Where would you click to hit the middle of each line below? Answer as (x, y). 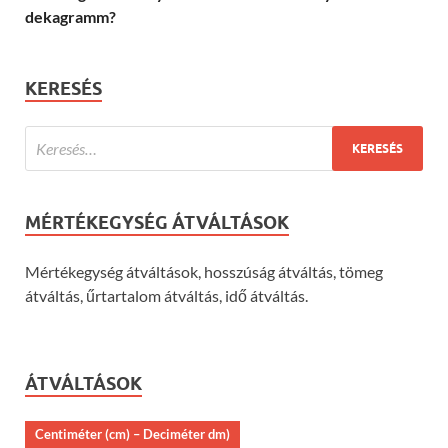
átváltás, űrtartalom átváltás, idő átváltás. (166, 296)
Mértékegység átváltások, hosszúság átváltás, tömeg (204, 272)
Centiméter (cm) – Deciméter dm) (132, 434)
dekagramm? (70, 17)
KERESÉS (63, 89)
